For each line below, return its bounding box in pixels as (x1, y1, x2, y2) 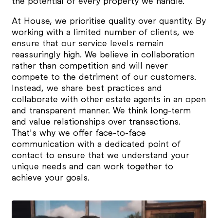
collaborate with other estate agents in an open (12, 93, 206, 105)
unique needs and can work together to (12, 161, 173, 172)
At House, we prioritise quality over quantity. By (12, 15, 206, 26)
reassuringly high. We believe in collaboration (12, 49, 195, 60)
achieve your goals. (12, 172, 90, 183)
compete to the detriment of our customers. (12, 71, 196, 82)
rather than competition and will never (12, 60, 168, 71)
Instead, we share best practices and (12, 82, 162, 93)
